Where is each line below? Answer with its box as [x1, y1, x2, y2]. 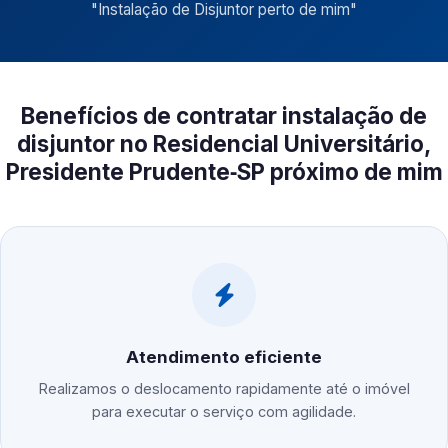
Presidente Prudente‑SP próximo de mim [5, 158, 443, 186]
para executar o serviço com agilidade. [92, 403, 356, 421]
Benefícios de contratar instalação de [21, 102, 427, 130]
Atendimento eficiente [126, 347, 322, 368]
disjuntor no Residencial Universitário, [17, 130, 431, 158]
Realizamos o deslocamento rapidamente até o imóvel [38, 380, 410, 398]
